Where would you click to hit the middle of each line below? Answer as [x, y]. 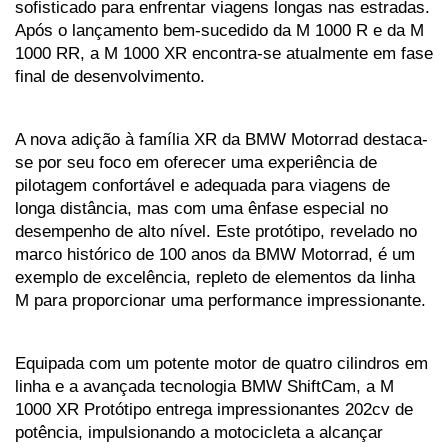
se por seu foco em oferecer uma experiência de [196, 162]
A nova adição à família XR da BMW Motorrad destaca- [221, 139]
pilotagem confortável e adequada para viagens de [202, 185]
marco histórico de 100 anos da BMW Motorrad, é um [215, 254]
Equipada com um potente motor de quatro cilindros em [221, 363]
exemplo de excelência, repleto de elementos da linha [215, 277]
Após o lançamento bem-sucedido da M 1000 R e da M [219, 30]
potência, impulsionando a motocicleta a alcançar [199, 432]
